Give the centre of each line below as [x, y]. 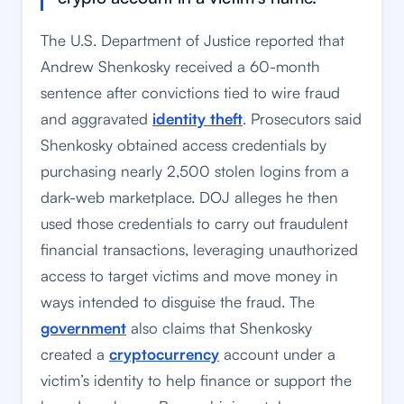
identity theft [197, 119]
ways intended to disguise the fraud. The [178, 302]
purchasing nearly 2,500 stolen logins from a [195, 171]
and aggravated [96, 119]
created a [75, 354]
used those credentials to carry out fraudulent [194, 224]
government [83, 328]
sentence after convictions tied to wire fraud [190, 93]
